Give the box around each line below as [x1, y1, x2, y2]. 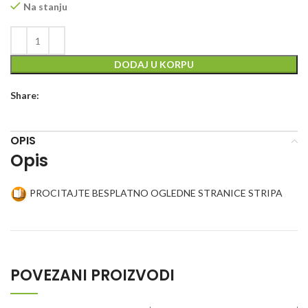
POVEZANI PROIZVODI [10, 265, 175, 287]
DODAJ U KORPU [114, 58, 194, 71]
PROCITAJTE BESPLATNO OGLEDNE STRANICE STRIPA [27, 187, 283, 199]
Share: [10, 89, 39, 102]
